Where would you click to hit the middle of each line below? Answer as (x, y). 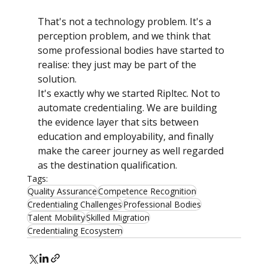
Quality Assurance (62, 191)
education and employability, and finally (127, 137)
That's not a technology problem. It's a (125, 22)
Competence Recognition (147, 191)
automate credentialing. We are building (128, 108)
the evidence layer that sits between (119, 122)
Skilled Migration (118, 218)
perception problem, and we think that (125, 36)
